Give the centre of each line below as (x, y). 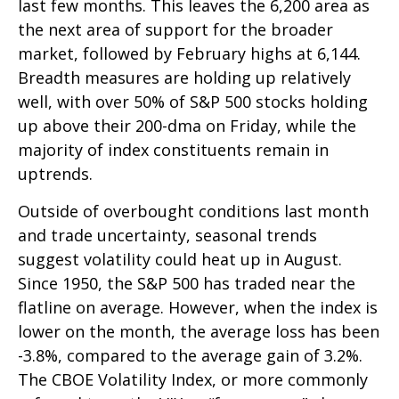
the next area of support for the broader (175, 30)
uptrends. (55, 174)
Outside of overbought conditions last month (193, 212)
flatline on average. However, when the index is (198, 308)
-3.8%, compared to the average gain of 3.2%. (190, 356)
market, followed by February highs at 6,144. (189, 54)
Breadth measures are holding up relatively (184, 78)
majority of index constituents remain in (173, 150)
